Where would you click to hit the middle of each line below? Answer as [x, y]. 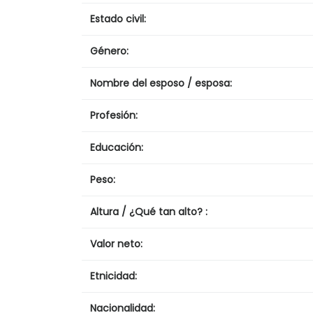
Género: [109, 51]
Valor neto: [116, 243]
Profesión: [114, 115]
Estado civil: [118, 19]
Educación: [117, 147]
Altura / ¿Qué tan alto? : [149, 211]
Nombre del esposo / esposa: [161, 83]
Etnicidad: [114, 276]
